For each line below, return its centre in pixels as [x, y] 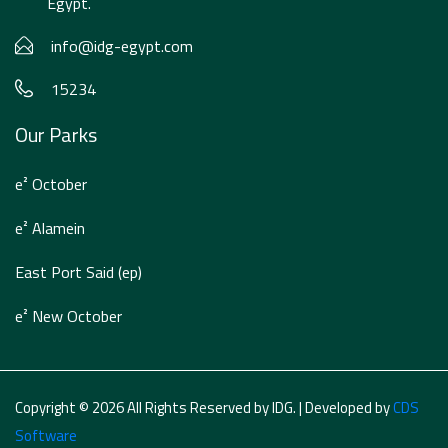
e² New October [68, 316]
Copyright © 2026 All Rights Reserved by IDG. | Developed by [204, 408]
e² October [51, 184]
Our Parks [56, 135]
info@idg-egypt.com [122, 46]
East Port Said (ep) [78, 272]
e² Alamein [50, 228]
